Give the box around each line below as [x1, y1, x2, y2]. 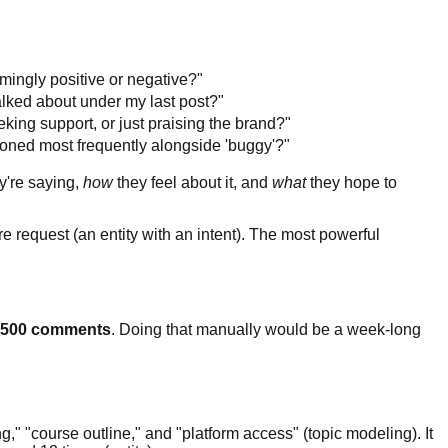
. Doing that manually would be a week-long [111, 321, 421, 339]
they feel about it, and [113, 173, 272, 191]
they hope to [306, 173, 397, 191]
